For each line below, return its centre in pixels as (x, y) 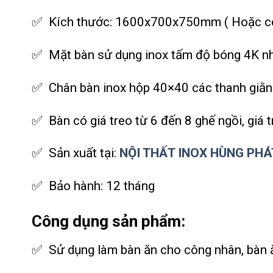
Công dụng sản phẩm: (108, 221)
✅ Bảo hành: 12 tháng (93, 186)
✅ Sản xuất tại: (76, 153)
